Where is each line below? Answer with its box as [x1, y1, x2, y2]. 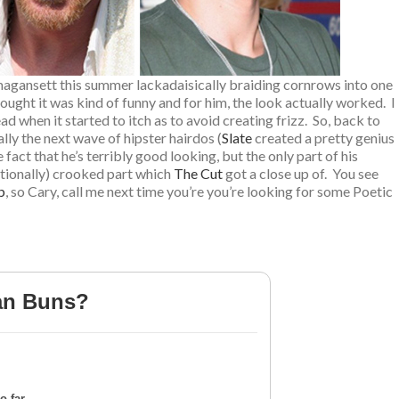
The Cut [174, 165, 223, 182]
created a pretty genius [255, 129, 395, 146]
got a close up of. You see [223, 165, 379, 182]
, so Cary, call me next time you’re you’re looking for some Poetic [5, 183, 393, 199]
